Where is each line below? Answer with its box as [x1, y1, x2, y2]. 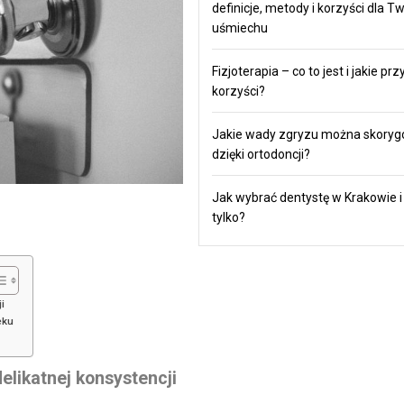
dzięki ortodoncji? [211, 146, 310, 161]
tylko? [211, 209, 245, 225]
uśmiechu [211, 20, 268, 35]
